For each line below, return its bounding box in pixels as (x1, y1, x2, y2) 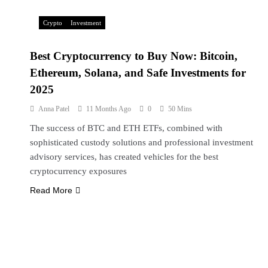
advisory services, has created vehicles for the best (30, 151, 219, 162)
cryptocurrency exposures (30, 166, 127, 176)
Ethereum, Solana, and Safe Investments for (30, 66, 246, 79)
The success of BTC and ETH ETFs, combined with (30, 123, 223, 133)
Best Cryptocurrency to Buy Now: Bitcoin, (30, 49, 238, 62)
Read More (30, 185, 73, 195)
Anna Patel (38, 104, 70, 113)
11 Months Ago (86, 104, 132, 113)
